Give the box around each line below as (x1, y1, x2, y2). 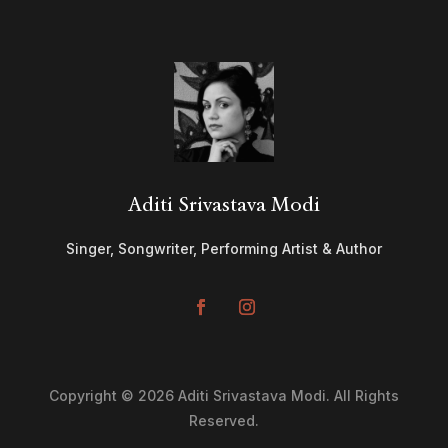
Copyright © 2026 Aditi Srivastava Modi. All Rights (48, 386, 399, 404)
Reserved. (188, 411, 259, 429)
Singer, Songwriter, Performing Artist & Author (65, 239, 382, 257)
